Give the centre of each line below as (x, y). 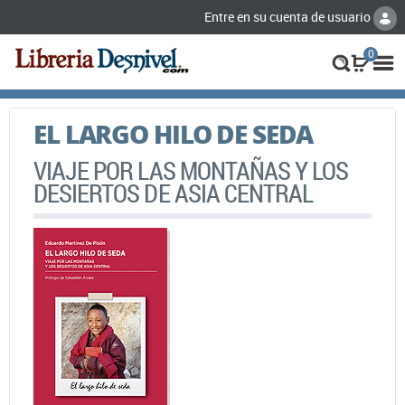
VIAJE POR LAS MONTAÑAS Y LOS (191, 170)
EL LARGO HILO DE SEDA (173, 133)
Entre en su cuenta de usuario (289, 17)
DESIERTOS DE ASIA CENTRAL (174, 193)
